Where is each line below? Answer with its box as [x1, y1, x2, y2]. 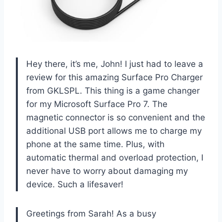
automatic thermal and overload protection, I [26, 152, 203, 163]
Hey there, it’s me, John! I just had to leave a [26, 58, 203, 69]
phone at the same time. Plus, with [26, 139, 165, 149]
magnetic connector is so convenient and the [26, 112, 205, 122]
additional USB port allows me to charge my [26, 125, 202, 136]
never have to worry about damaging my [26, 166, 188, 176]
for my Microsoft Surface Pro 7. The [26, 99, 167, 109]
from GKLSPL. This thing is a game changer [26, 85, 200, 96]
